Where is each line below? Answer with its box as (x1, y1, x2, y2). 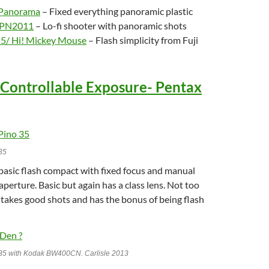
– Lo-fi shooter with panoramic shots (34, 19, 187, 31)
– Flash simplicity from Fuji (86, 34, 198, 46)
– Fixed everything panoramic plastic (40, 5, 193, 17)
